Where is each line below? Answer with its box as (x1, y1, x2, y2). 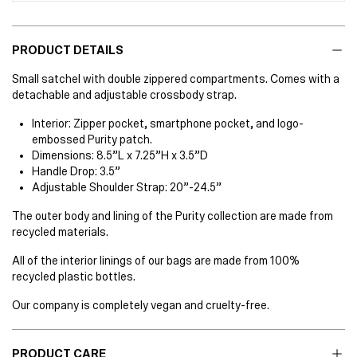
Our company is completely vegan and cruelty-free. (12, 298, 269, 312)
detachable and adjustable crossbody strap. (12, 88, 237, 101)
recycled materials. (12, 225, 108, 238)
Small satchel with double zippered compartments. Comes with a (12, 72, 339, 85)
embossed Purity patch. (32, 132, 152, 146)
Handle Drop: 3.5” (32, 164, 120, 178)
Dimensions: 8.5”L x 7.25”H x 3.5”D (32, 148, 208, 162)
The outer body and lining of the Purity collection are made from (12, 209, 333, 222)
